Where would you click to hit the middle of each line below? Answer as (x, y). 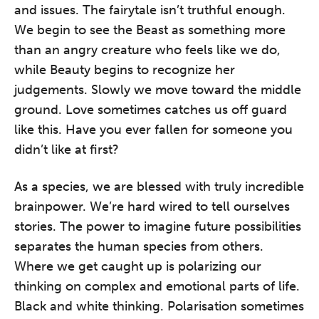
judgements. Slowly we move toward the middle (158, 90)
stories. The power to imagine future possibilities (158, 226)
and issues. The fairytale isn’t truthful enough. (150, 10)
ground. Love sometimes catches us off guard (151, 110)
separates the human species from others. (139, 246)
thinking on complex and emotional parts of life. (157, 286)
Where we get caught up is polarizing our (138, 266)
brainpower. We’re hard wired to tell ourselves (152, 206)
